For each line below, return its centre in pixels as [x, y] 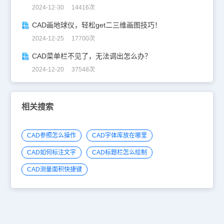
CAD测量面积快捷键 [54, 169]
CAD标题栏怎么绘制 [119, 152]
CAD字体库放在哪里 [119, 135]
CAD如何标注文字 [51, 152]
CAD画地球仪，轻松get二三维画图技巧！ [96, 25]
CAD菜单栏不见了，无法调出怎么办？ [91, 56]
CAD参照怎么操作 [51, 135]
